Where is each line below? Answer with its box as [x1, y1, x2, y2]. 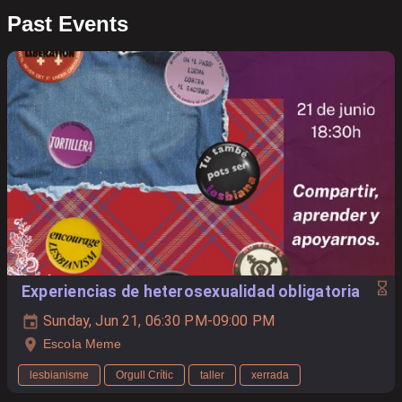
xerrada [251, 369, 289, 382]
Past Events [7, 12, 128, 36]
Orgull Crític [116, 369, 173, 382]
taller [200, 369, 224, 382]
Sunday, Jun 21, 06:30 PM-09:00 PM [39, 312, 275, 329]
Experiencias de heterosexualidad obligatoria [22, 283, 361, 301]
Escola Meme [43, 336, 122, 351]
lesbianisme [30, 369, 89, 382]
